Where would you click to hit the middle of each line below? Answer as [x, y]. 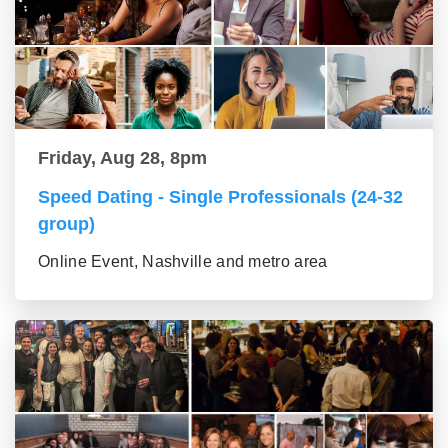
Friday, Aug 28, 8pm [122, 158]
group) [66, 224]
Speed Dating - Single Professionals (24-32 [220, 197]
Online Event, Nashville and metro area [183, 262]
